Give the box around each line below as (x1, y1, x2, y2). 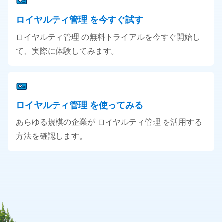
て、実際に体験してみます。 (16, 46, 119, 56)
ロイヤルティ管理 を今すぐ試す (16, 14, 143, 26)
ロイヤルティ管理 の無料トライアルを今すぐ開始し (16, 32, 200, 43)
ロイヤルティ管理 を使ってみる (16, 99, 143, 111)
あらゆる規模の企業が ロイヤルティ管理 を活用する (16, 117, 202, 128)
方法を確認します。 (16, 131, 87, 142)
